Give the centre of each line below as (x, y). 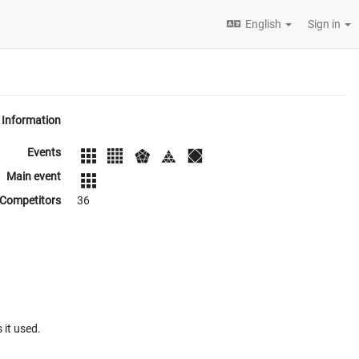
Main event (34, 177)
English (263, 24)
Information (31, 120)
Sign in (325, 24)
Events (44, 152)
